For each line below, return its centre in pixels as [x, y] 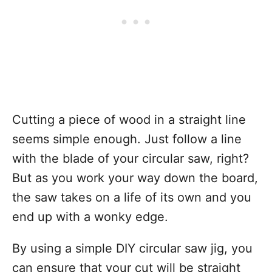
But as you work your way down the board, [135, 178]
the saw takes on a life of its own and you [132, 197]
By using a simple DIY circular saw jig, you [132, 248]
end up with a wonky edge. [90, 217]
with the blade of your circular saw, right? [131, 158]
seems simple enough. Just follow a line [127, 139]
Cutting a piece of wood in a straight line [129, 120]
